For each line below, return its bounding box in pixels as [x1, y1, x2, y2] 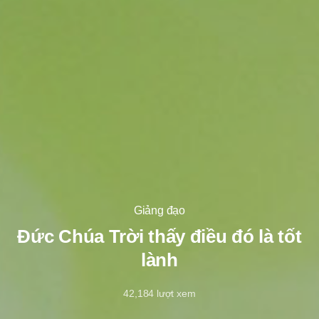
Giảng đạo [133, 204, 186, 216]
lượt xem [157, 287, 196, 299]
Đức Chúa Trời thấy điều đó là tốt [17, 225, 302, 247]
